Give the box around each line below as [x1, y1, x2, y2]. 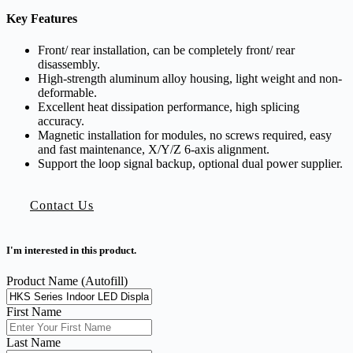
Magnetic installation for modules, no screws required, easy [38, 128, 332, 142]
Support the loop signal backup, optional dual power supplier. [38, 156, 343, 170]
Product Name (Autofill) [6, 273, 128, 288]
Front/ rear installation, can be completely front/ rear [38, 43, 295, 57]
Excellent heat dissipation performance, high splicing [38, 99, 299, 113]
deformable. [38, 85, 97, 99]
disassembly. [38, 57, 100, 71]
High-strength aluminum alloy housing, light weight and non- [38, 71, 342, 85]
